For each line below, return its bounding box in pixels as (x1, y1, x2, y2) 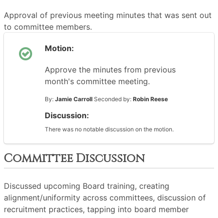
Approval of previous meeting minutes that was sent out (4, 10, 212, 20)
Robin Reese (133, 95, 168, 103)
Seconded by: (92, 95, 133, 103)
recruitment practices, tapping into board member (4, 204, 189, 214)
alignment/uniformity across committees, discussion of (4, 193, 206, 202)
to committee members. (4, 22, 92, 32)
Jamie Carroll (55, 95, 92, 103)
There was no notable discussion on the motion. (45, 126, 174, 133)
